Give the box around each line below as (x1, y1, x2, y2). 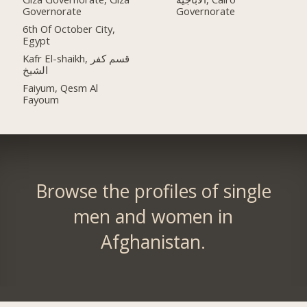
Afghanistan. (101, 229, 206, 254)
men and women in (73, 204, 234, 229)
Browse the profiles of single (35, 178, 271, 204)
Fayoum (23, 92, 60, 106)
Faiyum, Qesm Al (23, 80, 99, 95)
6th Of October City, (23, 21, 116, 36)
